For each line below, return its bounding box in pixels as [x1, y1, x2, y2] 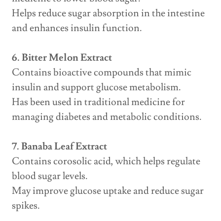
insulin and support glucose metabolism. [12, 81, 181, 94]
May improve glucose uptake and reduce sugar [12, 184, 204, 198]
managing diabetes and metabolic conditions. [12, 110, 202, 124]
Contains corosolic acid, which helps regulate [12, 155, 200, 168]
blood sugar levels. [12, 170, 88, 183]
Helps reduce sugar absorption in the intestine [12, 7, 205, 20]
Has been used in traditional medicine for [12, 96, 185, 109]
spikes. [12, 199, 40, 213]
